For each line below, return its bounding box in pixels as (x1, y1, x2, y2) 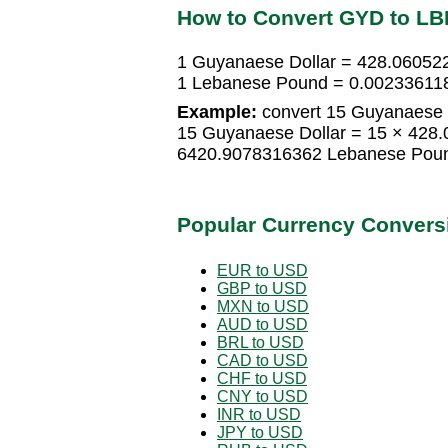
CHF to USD (217, 369, 307, 387)
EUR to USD (217, 261, 308, 279)
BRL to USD (217, 333, 304, 351)
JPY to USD (217, 423, 303, 441)
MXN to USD (217, 297, 309, 315)
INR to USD (217, 405, 301, 423)
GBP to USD (217, 279, 307, 297)
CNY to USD (217, 387, 308, 405)
